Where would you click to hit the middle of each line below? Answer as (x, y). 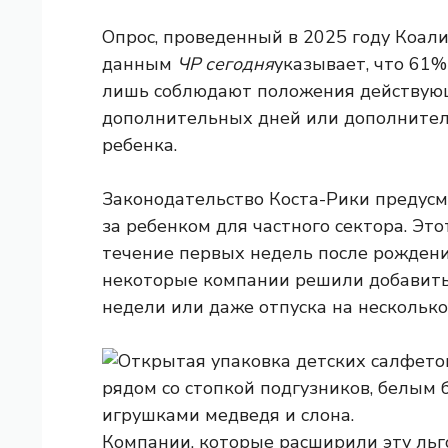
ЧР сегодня (225, 64)
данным (139, 64)
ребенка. (139, 145)
